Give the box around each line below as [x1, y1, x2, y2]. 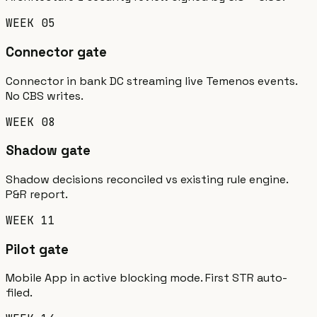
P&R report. [6, 187, 68, 202]
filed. [6, 285, 33, 301]
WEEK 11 [6, 213, 55, 229]
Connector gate [6, 43, 107, 60]
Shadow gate [6, 142, 91, 159]
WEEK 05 [6, 16, 55, 31]
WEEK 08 [6, 114, 55, 129]
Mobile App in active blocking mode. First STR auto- [6, 270, 287, 286]
